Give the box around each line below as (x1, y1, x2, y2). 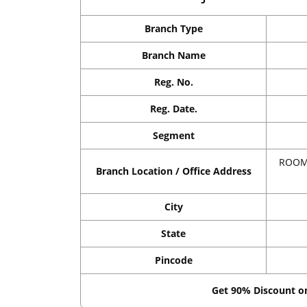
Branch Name (141, 49, 206, 62)
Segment (152, 129, 195, 143)
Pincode (154, 254, 193, 267)
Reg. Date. (149, 102, 197, 116)
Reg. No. (153, 75, 193, 89)
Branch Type (144, 22, 203, 36)
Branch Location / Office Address (95, 164, 251, 178)
